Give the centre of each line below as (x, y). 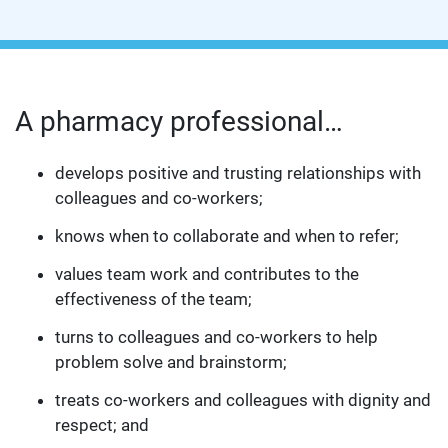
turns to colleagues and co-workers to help (216, 337)
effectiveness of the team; (153, 299)
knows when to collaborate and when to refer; (227, 236)
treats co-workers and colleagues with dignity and (243, 400)
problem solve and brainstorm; (171, 362)
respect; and (102, 425)
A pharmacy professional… (179, 121)
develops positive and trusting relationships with (238, 173)
